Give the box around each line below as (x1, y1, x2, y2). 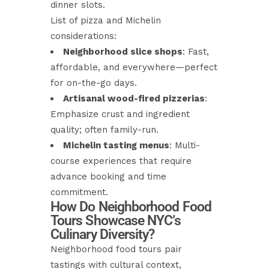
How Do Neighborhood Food (50, 199, 211, 215)
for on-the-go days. (50, 77, 137, 88)
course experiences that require (50, 156, 192, 166)
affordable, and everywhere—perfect (50, 62, 217, 73)
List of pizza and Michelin (50, 15, 161, 26)
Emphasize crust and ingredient (50, 109, 190, 119)
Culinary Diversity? (50, 226, 155, 243)
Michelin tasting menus (63, 140, 169, 151)
